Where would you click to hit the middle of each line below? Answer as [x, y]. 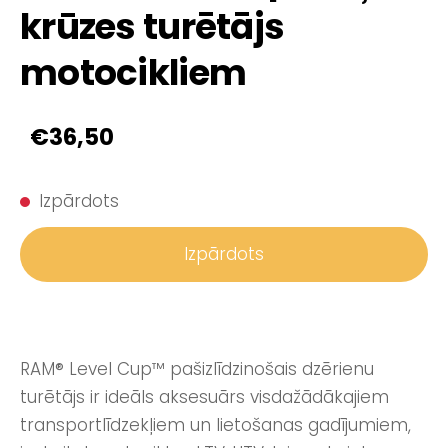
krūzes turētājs [152, 27]
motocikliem [133, 73]
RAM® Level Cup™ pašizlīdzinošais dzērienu [197, 369]
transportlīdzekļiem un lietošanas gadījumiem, [215, 425]
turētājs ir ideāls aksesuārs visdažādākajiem [204, 397]
